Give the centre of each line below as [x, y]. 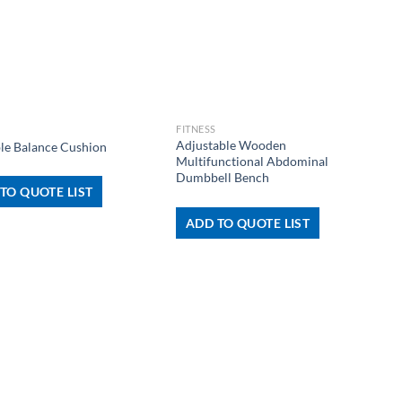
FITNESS [196, 129]
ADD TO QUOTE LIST [248, 223]
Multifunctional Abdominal [253, 162]
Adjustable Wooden [232, 145]
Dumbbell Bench [223, 178]
